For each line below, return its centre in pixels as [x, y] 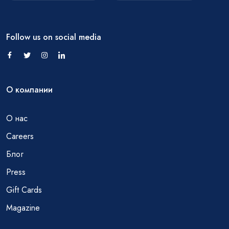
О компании [29, 90]
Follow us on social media [54, 37]
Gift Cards [24, 190]
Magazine [23, 208]
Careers [20, 136]
